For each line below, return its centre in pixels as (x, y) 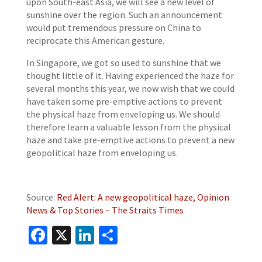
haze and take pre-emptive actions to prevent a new (130, 140)
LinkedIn (128, 235)
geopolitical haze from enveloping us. (102, 153)
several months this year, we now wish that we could (130, 88)
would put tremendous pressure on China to (113, 27)
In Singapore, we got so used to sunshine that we (123, 63)
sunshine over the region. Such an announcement (124, 15)
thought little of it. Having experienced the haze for (130, 75)
